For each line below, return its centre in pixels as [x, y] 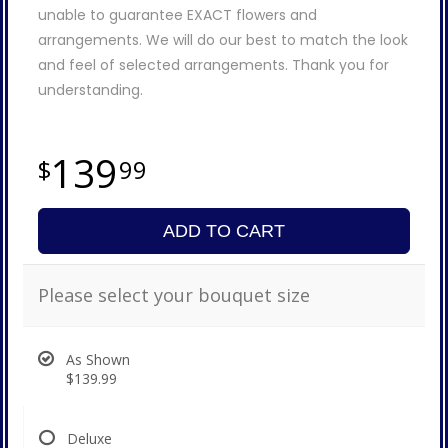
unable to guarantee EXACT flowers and [177, 14]
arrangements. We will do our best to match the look [223, 39]
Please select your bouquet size [174, 294]
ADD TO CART [224, 230]
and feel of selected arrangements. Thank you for [213, 64]
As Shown [98, 359]
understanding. [90, 89]
